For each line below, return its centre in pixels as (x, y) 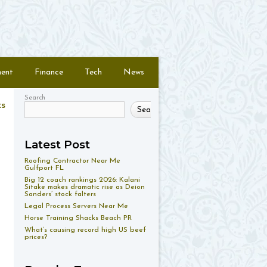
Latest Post (57, 145)
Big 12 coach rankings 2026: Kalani (82, 180)
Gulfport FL (44, 168)
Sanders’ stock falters (60, 194)
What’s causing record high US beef (85, 230)
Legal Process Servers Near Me (76, 206)
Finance (49, 72)
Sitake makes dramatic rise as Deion (85, 187)
